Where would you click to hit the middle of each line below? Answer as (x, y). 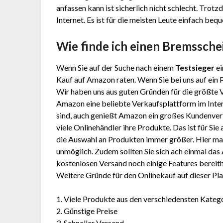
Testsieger (195, 68)
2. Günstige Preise (87, 211)
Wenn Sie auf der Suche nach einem (116, 68)
